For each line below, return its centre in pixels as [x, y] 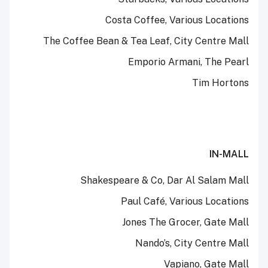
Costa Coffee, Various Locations [177, 20]
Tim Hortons [220, 83]
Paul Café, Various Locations [185, 202]
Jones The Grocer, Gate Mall [185, 223]
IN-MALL [229, 154]
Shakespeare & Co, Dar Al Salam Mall [165, 181]
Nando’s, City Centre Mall [192, 243]
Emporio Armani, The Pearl [188, 62]
